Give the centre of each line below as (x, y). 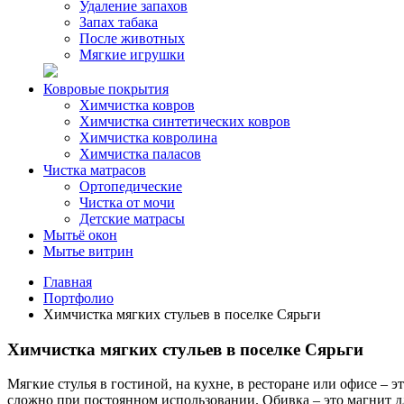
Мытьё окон (80, 235)
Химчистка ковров (137, 105)
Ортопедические (131, 186)
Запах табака (119, 22)
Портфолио (78, 298)
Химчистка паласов (140, 154)
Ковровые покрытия (106, 89)
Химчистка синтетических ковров (185, 121)
